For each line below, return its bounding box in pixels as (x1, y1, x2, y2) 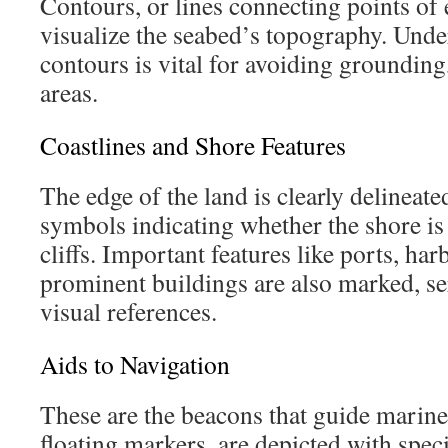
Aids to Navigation (40, 347, 230, 381)
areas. (40, 75, 98, 109)
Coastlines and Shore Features (40, 128, 346, 162)
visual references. (40, 294, 217, 328)
